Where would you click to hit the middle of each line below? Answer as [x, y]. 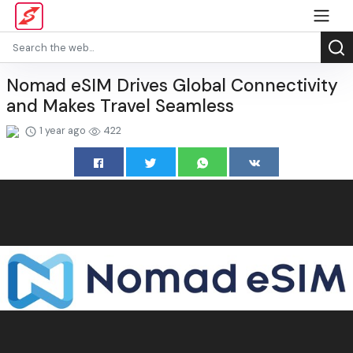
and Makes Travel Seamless [120, 106]
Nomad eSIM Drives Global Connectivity [172, 85]
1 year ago [63, 130]
